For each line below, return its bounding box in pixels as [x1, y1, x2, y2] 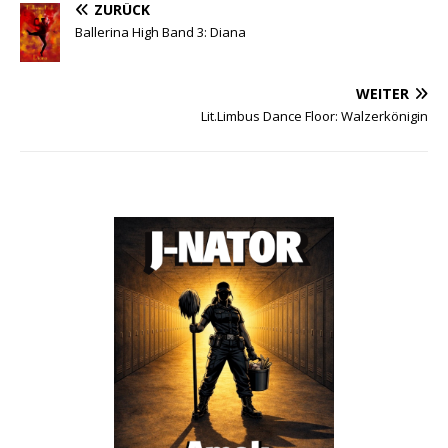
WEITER [356, 84, 409, 104]
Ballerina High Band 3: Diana [75, 22, 246, 41]
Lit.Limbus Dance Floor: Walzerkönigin [201, 107, 428, 126]
